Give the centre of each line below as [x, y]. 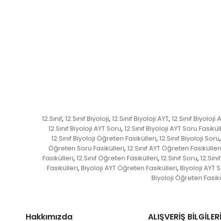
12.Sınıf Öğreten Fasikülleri [117, 158]
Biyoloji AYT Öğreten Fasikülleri [129, 168]
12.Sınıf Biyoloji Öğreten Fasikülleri [104, 138]
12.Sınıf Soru [179, 158]
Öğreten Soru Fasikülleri [86, 148]
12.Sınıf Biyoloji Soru [189, 138]
